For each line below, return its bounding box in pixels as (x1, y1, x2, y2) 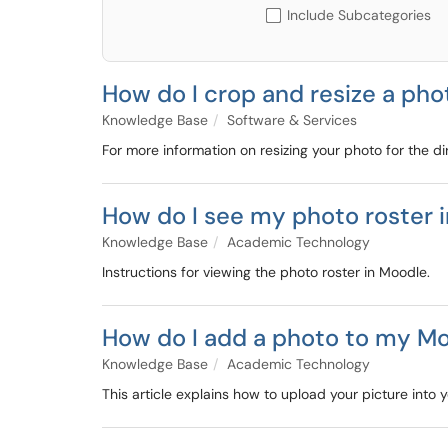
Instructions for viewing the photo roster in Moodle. (102, 263, 430, 281)
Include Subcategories (287, 6, 431, 24)
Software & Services (227, 111, 357, 129)
